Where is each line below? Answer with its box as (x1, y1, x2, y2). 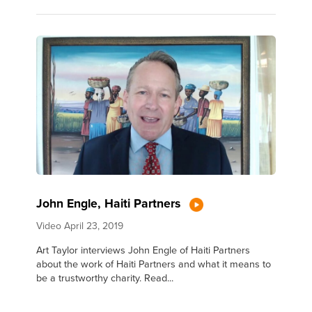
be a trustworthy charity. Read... (36, 270, 174, 285)
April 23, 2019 (64, 218, 124, 233)
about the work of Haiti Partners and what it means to (36, 256, 272, 271)
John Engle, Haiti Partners (36, 194, 185, 212)
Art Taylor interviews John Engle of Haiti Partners (36, 242, 251, 257)
